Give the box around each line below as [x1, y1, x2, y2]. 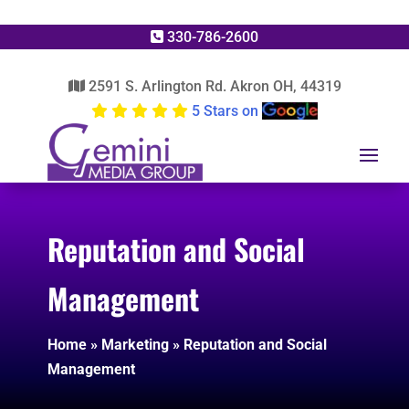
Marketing [100, 336, 169, 354]
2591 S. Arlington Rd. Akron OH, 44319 [84, 78, 341, 95]
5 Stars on [188, 102, 262, 120]
